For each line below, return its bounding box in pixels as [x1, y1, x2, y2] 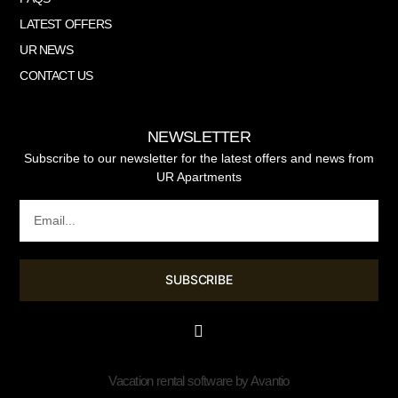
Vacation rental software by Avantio [108, 373, 290, 389]
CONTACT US [20, 68, 93, 83]
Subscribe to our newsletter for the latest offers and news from [24, 151, 374, 166]
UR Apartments [156, 170, 242, 185]
